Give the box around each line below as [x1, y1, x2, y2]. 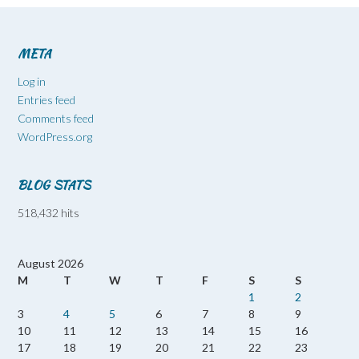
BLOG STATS [18, 175, 91, 194]
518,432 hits [18, 205, 79, 220]
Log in [18, 74, 46, 88]
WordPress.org [18, 129, 92, 143]
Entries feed [18, 92, 75, 107]
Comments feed [18, 111, 94, 125]
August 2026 [18, 256, 83, 270]
